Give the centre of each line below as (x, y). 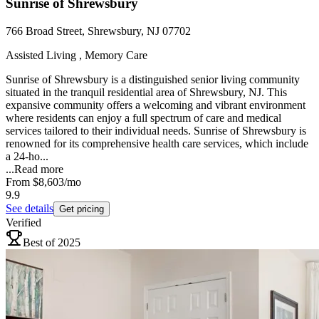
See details (30, 209)
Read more (39, 169)
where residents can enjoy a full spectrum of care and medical (143, 118)
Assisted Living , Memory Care (77, 56)
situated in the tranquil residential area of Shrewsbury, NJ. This (146, 93)
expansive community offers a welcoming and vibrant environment (156, 105)
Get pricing (82, 209)
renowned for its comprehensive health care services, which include (157, 144)
